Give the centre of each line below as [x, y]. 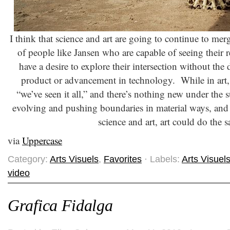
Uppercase [42, 140]
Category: [29, 159]
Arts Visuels [74, 159]
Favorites [123, 159]
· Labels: [162, 159]
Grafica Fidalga [60, 206]
